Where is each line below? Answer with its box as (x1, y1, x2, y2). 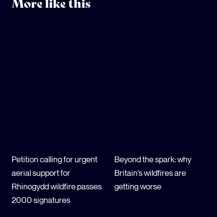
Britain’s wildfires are (114, 167, 186, 178)
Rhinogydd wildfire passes (12, 181, 102, 191)
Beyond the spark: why (114, 154, 191, 164)
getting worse (114, 181, 161, 191)
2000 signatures (12, 194, 70, 205)
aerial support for (12, 167, 70, 178)
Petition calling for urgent (12, 154, 97, 164)
